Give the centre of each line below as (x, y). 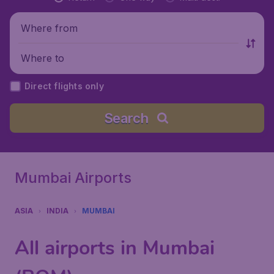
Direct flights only (64, 86)
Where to (43, 58)
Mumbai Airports (73, 178)
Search (126, 118)
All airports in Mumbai (115, 248)
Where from (49, 28)
